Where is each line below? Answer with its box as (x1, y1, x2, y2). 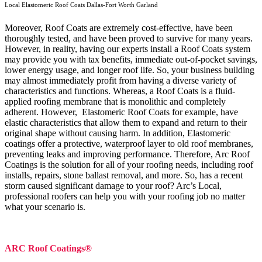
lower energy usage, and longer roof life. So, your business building (5, 64, 254, 75)
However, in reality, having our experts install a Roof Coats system (5, 43, 250, 54)
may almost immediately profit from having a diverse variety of (5, 75, 236, 85)
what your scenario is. (5, 201, 85, 212)
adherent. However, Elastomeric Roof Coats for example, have (5, 106, 238, 117)
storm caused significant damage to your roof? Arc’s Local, (5, 180, 222, 191)
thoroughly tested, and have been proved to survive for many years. (5, 33, 253, 43)
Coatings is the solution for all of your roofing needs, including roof (5, 159, 253, 170)
